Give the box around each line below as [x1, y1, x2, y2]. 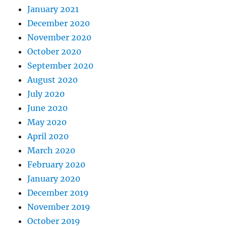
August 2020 [27, 75, 78, 85]
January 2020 [27, 174, 81, 184]
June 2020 [27, 103, 68, 114]
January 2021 [27, 4, 79, 15]
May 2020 [27, 117, 67, 128]
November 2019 [27, 202, 91, 212]
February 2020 [27, 159, 86, 170]
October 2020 [27, 46, 82, 57]
